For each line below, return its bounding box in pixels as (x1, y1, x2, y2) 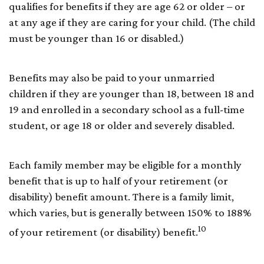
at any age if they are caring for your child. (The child (9, 15, 255, 28)
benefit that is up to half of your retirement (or (9, 174, 228, 187)
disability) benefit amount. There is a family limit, (9, 190, 234, 203)
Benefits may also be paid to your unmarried (9, 71, 214, 84)
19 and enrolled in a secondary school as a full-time (9, 103, 245, 115)
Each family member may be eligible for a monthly (9, 158, 242, 171)
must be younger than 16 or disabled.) (9, 31, 184, 44)
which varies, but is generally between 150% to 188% (9, 206, 252, 219)
